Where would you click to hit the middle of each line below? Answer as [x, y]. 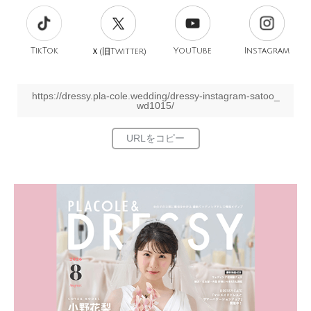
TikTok [44, 51]
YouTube [193, 51]
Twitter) [128, 52]
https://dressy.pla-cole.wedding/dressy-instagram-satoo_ [155, 96]
